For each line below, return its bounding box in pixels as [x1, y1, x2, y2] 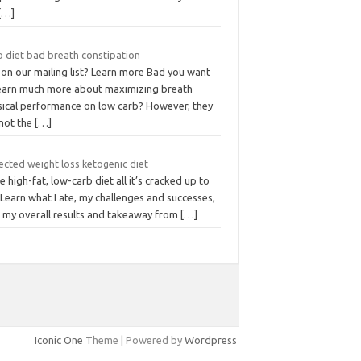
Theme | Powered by [83, 334, 185, 346]
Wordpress [185, 334, 237, 346]
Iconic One [35, 334, 83, 346]
